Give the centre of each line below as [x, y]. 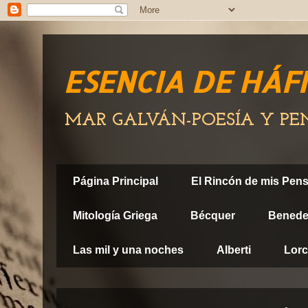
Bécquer [213, 216]
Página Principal [115, 181]
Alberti [234, 250]
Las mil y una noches [128, 250]
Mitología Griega [115, 216]
